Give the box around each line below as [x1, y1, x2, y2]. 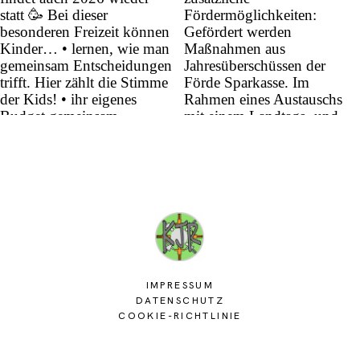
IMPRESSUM [145, 278, 215, 292]
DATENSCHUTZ [135, 293, 225, 307]
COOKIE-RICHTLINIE [118, 309, 242, 322]
